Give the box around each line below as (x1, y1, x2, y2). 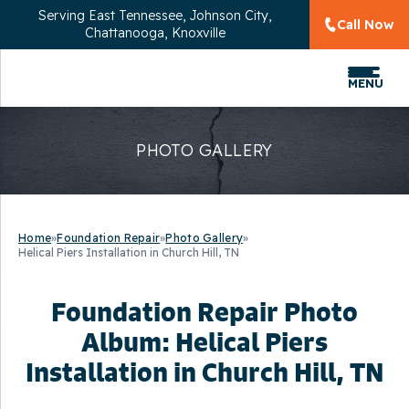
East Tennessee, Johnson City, (88, 7, 272, 24)
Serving (37, 7, 89, 24)
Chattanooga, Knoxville (84, 25, 225, 41)
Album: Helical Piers (81, 324, 328, 359)
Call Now (337, 16, 394, 33)
